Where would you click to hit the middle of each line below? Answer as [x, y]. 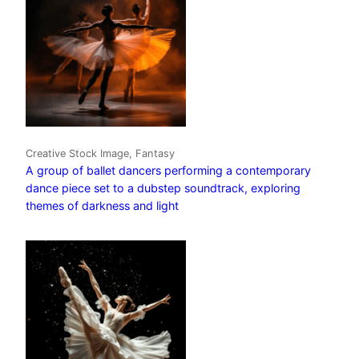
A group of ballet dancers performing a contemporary [168, 171]
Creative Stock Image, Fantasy [100, 154]
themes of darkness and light [102, 206]
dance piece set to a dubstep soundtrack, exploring [163, 188]
